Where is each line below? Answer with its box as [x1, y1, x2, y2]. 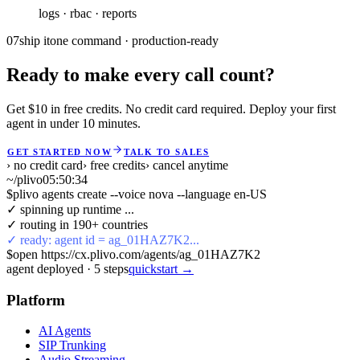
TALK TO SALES [124, 147, 210, 157]
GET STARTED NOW [7, 147, 112, 157]
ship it [19, 34, 50, 48]
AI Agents [39, 324, 91, 338]
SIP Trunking [39, 338, 106, 353]
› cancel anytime [145, 158, 228, 173]
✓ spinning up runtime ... [6, 202, 134, 217]
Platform [6, 291, 65, 309]
